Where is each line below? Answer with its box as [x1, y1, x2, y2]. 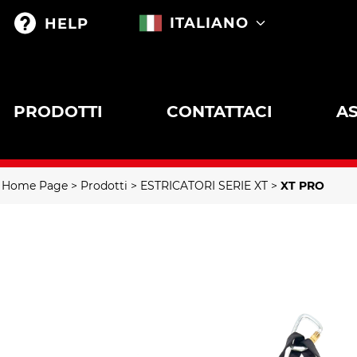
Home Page [2, 178, 68, 193]
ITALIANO [170, 14, 249, 32]
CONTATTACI [167, 102, 273, 121]
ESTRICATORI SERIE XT [140, 178, 268, 193]
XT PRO [280, 178, 324, 193]
